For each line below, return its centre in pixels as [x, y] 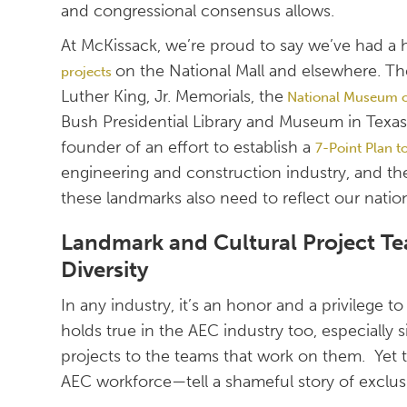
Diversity [105, 270]
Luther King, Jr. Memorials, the [173, 97]
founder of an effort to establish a [189, 148]
